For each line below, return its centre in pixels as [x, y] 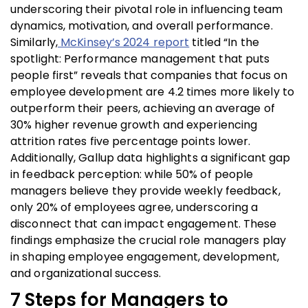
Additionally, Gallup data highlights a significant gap [151, 157]
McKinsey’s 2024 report [124, 42]
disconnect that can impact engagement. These [144, 223]
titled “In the [224, 42]
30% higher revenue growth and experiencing [134, 124]
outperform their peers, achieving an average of [143, 108]
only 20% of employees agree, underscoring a [134, 207]
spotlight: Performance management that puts [140, 58]
